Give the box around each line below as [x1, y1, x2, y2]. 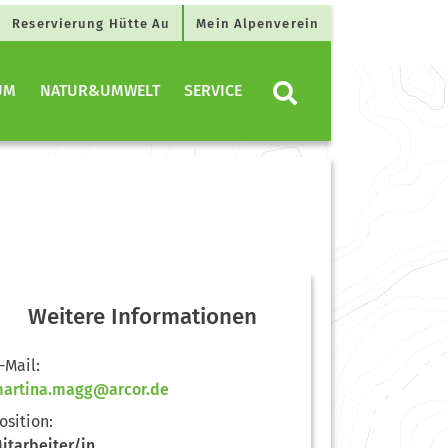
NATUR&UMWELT [40, 81, 160, 100]
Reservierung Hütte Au [12, 16, 171, 31]
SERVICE [184, 81, 242, 100]
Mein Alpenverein [196, 16, 319, 31]
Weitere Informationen [28, 302, 258, 330]
